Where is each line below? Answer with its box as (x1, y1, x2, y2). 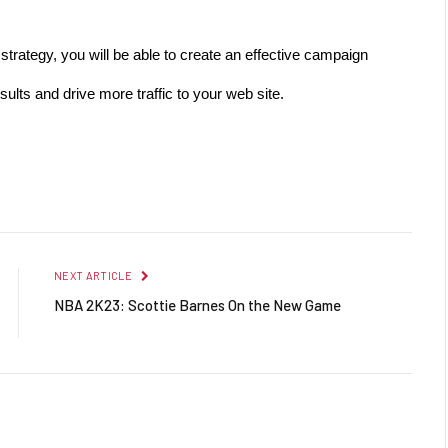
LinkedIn (216, 183, 282, 202)
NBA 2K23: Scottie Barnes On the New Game (54, 295, 341, 314)
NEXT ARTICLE (54, 268, 135, 282)
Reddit (289, 183, 337, 202)
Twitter (79, 183, 131, 202)
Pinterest (146, 183, 209, 202)
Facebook (2, 183, 72, 202)
